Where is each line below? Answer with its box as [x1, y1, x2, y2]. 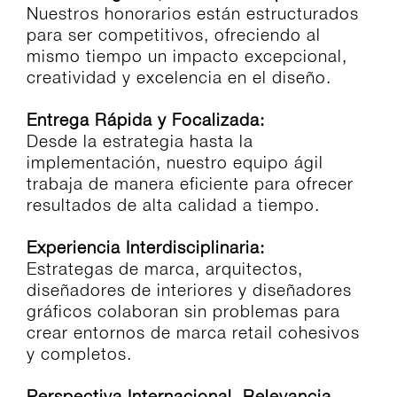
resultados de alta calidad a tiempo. [27, 195, 320, 215]
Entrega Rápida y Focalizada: [27, 110, 265, 130]
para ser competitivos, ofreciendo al [27, 25, 321, 45]
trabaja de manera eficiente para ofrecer [27, 174, 354, 194]
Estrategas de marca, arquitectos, [27, 259, 303, 279]
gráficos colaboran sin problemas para [27, 301, 340, 322]
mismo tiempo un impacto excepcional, [27, 46, 347, 66]
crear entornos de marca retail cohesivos [27, 323, 360, 343]
